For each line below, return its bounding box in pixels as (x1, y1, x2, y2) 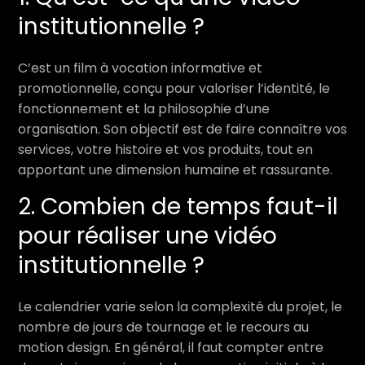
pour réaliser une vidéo (18, 220, 277, 252)
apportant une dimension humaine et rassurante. (18, 161, 332, 179)
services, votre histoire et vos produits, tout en (18, 140, 313, 159)
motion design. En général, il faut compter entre (18, 338, 323, 357)
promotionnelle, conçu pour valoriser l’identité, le (18, 79, 330, 98)
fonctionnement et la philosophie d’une (18, 99, 270, 118)
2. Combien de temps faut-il (18, 191, 338, 222)
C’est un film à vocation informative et (18, 59, 262, 77)
